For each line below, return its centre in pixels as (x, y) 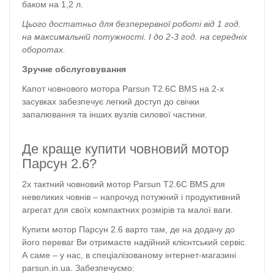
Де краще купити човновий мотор (125, 149)
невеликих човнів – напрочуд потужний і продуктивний (131, 197)
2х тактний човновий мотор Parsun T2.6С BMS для (124, 184)
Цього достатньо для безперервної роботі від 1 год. (131, 24)
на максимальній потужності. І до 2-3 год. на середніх (135, 36)
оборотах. (46, 49)
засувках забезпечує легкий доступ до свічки (111, 102)
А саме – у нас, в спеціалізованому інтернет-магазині (129, 255)
